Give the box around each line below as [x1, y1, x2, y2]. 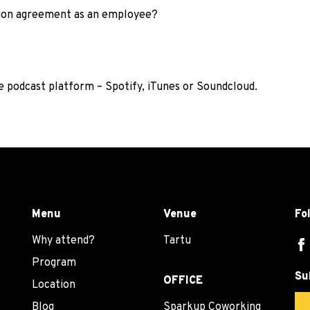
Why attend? [32, 233, 95, 248]
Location [32, 277, 75, 292]
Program [32, 255, 76, 270]
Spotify [105, 80, 142, 94]
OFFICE [163, 273, 203, 288]
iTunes [147, 80, 180, 94]
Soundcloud [197, 80, 255, 94]
